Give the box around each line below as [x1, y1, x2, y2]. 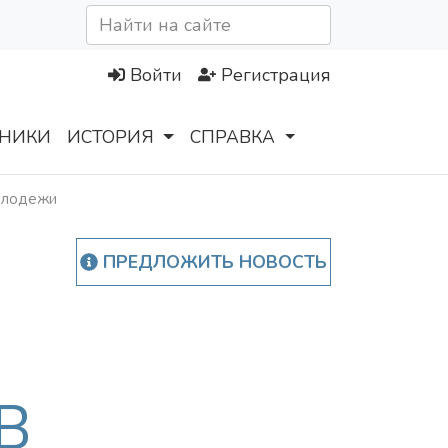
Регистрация [221, 63, 331, 88]
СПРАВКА [190, 125, 276, 150]
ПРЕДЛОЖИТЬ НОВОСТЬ [97, 250, 327, 275]
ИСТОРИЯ [67, 125, 154, 150]
